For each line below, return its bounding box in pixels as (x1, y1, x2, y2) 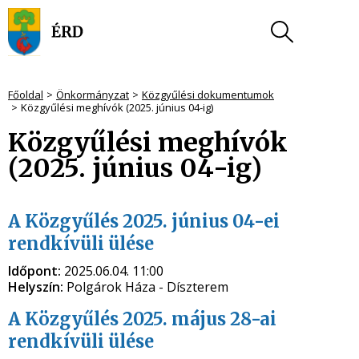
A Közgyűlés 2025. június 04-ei (8, 210, 280, 232)
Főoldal (8, 87, 43, 102)
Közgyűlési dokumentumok (142, 87, 274, 102)
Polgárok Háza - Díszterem (67, 278, 228, 296)
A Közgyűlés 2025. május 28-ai (8, 308, 276, 330)
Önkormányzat (56, 87, 129, 102)
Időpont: (8, 262, 64, 280)
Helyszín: (8, 278, 67, 296)
